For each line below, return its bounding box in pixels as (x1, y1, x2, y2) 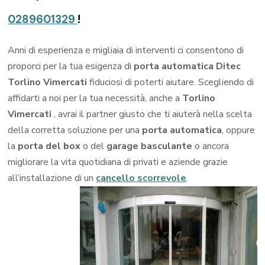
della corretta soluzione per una (8, 123, 143, 137)
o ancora (192, 139, 230, 153)
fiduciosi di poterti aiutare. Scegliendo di (87, 75, 254, 89)
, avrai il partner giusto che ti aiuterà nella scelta (54, 107, 253, 121)
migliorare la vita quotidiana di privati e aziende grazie (8, 155, 228, 169)
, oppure (222, 123, 256, 137)
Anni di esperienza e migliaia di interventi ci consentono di (8, 43, 244, 57)
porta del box (18, 139, 81, 153)
